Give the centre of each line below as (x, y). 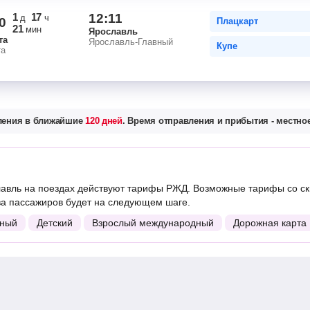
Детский (55, 223)
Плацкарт (237, 21)
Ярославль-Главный (131, 42)
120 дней (104, 121)
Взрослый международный (153, 223)
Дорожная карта (270, 223)
